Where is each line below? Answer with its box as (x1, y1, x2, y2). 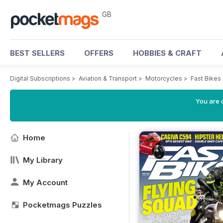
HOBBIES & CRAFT (133, 48, 202, 58)
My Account (23, 178, 68, 187)
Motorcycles (145, 75, 182, 82)
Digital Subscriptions (10, 75, 70, 82)
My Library (23, 155, 63, 165)
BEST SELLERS (10, 48, 65, 58)
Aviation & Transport (79, 75, 137, 82)
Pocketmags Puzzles (23, 200, 102, 210)
